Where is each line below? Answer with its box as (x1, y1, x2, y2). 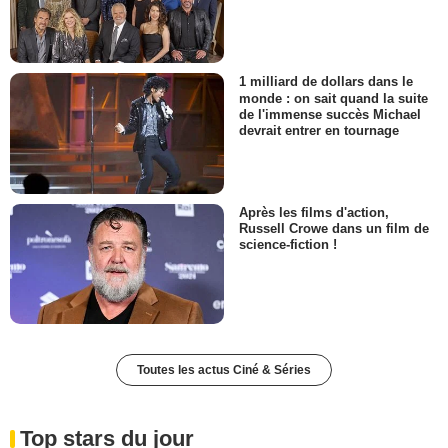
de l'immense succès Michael (239, 106, 421, 122)
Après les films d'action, (239, 204, 389, 220)
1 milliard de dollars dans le (239, 74, 413, 90)
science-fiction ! (239, 237, 337, 252)
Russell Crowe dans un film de (239, 220, 429, 236)
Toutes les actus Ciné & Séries (137, 363, 311, 378)
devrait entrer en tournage (239, 122, 399, 138)
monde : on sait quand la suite (239, 90, 428, 106)
